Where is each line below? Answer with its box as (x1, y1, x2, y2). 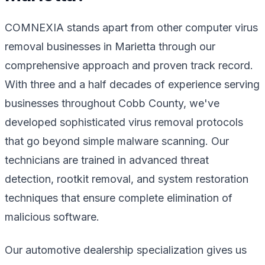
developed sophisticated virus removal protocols (5, 115, 243, 128)
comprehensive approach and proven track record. (5, 59, 253, 72)
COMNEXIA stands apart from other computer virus (5, 21, 258, 34)
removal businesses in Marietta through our (5, 40, 215, 53)
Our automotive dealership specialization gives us (5, 243, 247, 256)
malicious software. (5, 210, 99, 223)
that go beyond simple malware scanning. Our (5, 134, 229, 147)
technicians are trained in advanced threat (5, 153, 209, 166)
